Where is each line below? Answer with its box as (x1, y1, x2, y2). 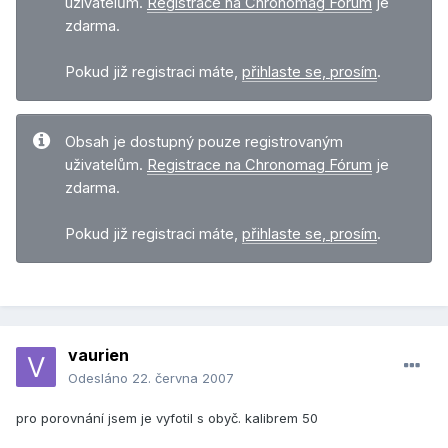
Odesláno (68, 370, 132, 387)
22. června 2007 (132, 370, 234, 387)
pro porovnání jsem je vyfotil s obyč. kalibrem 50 (16, 410, 318, 427)
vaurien (68, 345, 129, 366)
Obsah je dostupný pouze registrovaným (65, 133, 343, 152)
